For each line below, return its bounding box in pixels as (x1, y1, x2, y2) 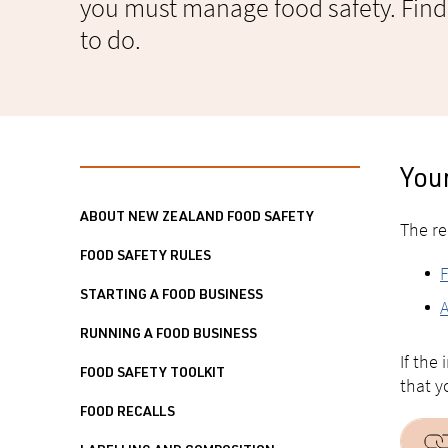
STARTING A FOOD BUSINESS (80, 289, 263, 303)
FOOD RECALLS (80, 406, 175, 420)
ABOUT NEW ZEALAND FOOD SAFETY (80, 211, 314, 225)
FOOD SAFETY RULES (80, 250, 211, 264)
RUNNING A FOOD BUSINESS (80, 328, 257, 342)
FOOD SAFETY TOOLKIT (80, 367, 225, 381)
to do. (80, 23, 141, 56)
